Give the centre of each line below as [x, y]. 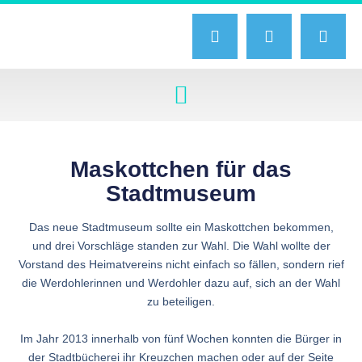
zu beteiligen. [181, 301]
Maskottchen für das [181, 169]
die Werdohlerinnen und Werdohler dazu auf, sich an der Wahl [181, 282]
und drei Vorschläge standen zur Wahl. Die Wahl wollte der [181, 245]
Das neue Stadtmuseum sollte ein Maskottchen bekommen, [181, 227]
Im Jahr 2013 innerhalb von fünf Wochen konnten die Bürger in [181, 338]
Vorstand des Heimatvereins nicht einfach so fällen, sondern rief [181, 264]
